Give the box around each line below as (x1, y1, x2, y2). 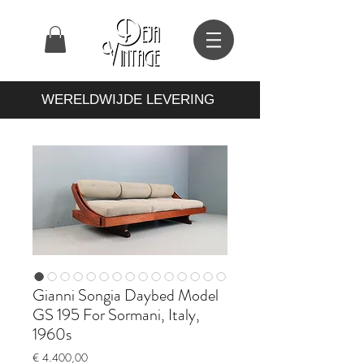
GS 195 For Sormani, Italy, (32, 303, 200, 327)
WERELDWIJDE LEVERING (41, 92, 219, 108)
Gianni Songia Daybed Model (32, 284, 219, 308)
